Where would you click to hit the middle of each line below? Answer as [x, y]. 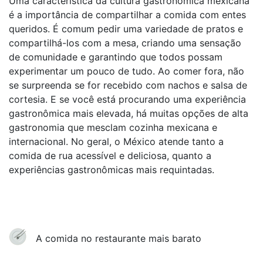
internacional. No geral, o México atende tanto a [116, 141]
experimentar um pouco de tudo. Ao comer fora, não [127, 71]
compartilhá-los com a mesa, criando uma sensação [125, 43]
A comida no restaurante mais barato [119, 238]
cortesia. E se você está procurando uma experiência [127, 99]
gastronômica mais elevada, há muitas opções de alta [129, 113]
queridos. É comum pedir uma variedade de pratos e [126, 29]
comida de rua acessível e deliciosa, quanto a [110, 156]
